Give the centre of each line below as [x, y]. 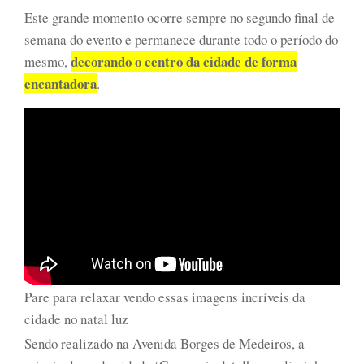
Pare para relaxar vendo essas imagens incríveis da [165, 297]
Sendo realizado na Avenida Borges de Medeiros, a [165, 344]
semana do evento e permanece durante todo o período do [181, 40]
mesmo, [48, 62]
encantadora [61, 84]
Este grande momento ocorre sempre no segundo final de [180, 18]
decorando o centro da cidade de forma [184, 62]
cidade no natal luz [76, 318]
